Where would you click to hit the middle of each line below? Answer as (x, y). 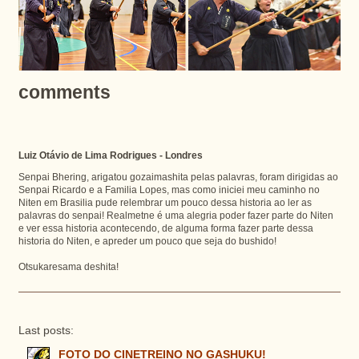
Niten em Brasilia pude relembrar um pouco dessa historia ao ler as (165, 202)
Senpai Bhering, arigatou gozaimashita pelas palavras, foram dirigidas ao (178, 176)
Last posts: (46, 330)
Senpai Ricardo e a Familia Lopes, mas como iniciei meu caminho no (169, 189)
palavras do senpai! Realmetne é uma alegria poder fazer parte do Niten (175, 215)
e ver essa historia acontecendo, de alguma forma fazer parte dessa (165, 228)
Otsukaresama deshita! (68, 266)
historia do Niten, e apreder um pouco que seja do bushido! (147, 240)
